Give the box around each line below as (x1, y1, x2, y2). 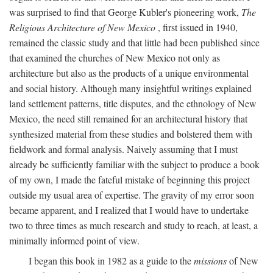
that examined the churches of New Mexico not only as (9, 51, 220, 64)
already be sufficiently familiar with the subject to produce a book (9, 158, 260, 171)
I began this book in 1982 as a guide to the (29, 254, 194, 267)
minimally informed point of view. (9, 234, 140, 247)
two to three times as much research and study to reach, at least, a (9, 219, 258, 232)
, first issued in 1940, (155, 21, 238, 34)
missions (194, 254, 227, 267)
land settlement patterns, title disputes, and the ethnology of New (9, 97, 257, 110)
